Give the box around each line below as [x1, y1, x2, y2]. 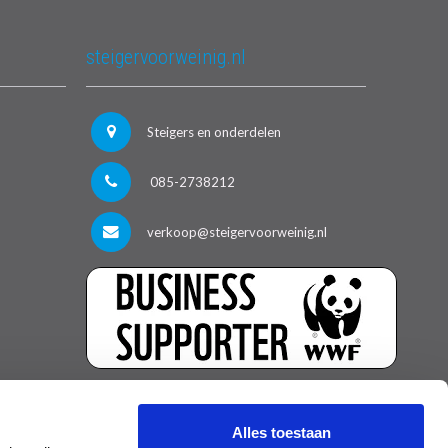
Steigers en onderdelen [146, 124, 281, 140]
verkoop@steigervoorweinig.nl [146, 224, 327, 240]
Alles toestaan [231, 424, 331, 441]
